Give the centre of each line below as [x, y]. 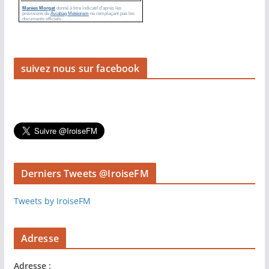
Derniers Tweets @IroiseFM [85, 174]
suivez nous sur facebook [80, 68]
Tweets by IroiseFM [52, 201]
